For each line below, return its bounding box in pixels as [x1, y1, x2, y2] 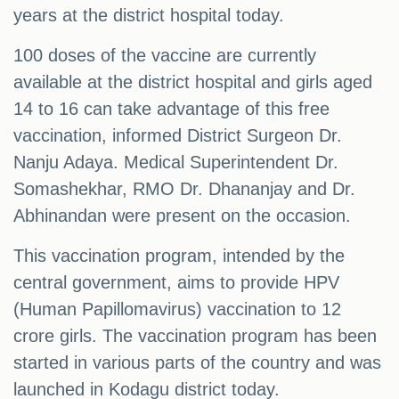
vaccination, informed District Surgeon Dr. [13, 125, 342, 145]
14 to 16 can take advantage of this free [13, 98, 330, 118]
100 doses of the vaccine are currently [13, 45, 316, 65]
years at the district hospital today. [13, 4, 284, 25]
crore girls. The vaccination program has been [13, 325, 377, 346]
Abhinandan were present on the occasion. [13, 205, 351, 225]
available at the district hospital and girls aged [13, 71, 372, 92]
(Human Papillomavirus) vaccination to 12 [13, 298, 341, 319]
